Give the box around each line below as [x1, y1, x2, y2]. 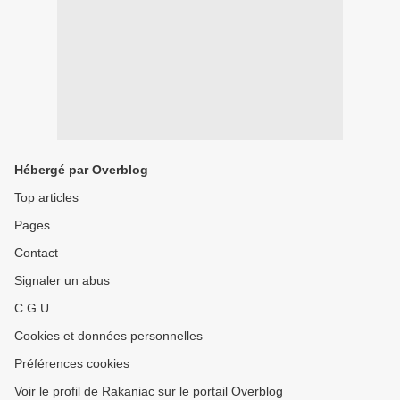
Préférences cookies [14, 356, 129, 371]
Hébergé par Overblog [14, 162, 148, 177]
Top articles [14, 190, 79, 204]
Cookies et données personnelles [14, 329, 203, 343]
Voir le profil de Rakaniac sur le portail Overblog [14, 384, 283, 398]
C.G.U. [14, 301, 53, 315]
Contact [14, 246, 58, 260]
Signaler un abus [14, 273, 110, 287]
